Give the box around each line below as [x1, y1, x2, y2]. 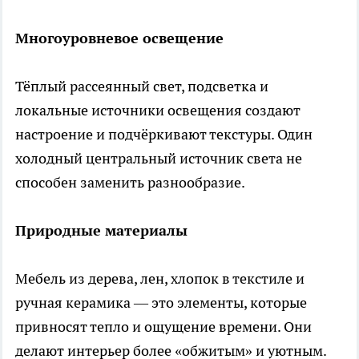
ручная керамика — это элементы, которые [15, 292, 307, 312]
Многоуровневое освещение [15, 28, 224, 47]
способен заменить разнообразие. [15, 172, 245, 192]
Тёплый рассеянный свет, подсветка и [15, 76, 268, 95]
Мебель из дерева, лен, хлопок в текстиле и [15, 268, 305, 288]
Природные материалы [15, 220, 188, 240]
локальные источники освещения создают [15, 100, 301, 119]
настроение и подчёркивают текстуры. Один [15, 124, 313, 143]
